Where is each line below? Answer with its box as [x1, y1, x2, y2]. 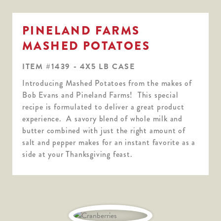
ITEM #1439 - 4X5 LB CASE [22, 60, 135, 73]
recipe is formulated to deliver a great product [22, 101, 184, 112]
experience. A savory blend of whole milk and [22, 112, 183, 124]
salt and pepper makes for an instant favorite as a [22, 136, 195, 148]
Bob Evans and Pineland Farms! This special [22, 89, 179, 101]
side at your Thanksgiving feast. [22, 148, 133, 160]
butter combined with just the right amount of [22, 124, 185, 136]
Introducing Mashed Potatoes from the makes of [22, 77, 192, 89]
